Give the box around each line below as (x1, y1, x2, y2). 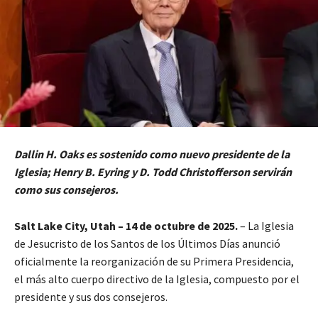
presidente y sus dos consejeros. (14, 290, 168, 305)
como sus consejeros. (14, 182, 119, 197)
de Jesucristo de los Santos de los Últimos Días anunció (14, 236, 280, 251)
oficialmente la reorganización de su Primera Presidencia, (14, 254, 294, 269)
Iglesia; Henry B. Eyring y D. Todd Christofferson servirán (14, 165, 292, 180)
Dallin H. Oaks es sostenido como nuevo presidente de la (14, 147, 290, 162)
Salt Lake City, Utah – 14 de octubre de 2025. (14, 219, 240, 234)
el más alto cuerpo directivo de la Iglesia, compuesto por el (14, 272, 300, 287)
